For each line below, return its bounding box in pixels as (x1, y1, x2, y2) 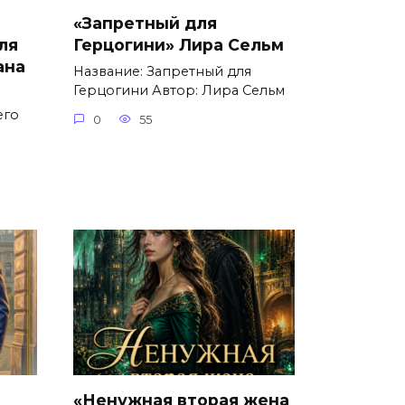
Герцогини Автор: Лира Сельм (73, 82, 285, 99)
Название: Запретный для (73, 63, 251, 80)
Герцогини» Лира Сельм (73, 35, 284, 55)
